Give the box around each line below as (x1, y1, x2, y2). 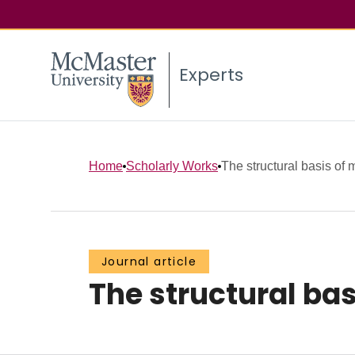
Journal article (101, 254, 197, 270)
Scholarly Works (126, 158, 218, 173)
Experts (179, 63, 243, 88)
